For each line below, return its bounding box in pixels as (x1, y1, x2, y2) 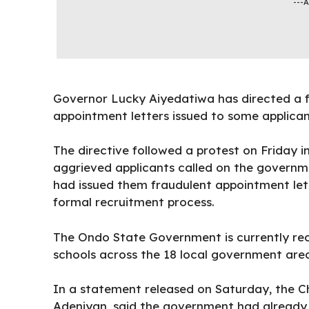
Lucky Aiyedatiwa (111, 90, 218, 106)
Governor (53, 90, 111, 106)
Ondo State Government (78, 229, 221, 244)
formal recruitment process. (53, 195, 215, 210)
